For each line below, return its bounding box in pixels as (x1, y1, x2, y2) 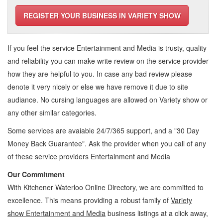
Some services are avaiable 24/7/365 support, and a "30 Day (7, 125, 199, 135)
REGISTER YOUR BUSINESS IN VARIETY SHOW (23, 10, 181, 20)
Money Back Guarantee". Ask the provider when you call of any (7, 138, 206, 148)
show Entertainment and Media (7, 208, 106, 218)
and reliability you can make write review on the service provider (7, 56, 209, 66)
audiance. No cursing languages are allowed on (7, 95, 159, 105)
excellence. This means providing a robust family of (7, 195, 171, 205)
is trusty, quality (156, 43, 207, 53)
